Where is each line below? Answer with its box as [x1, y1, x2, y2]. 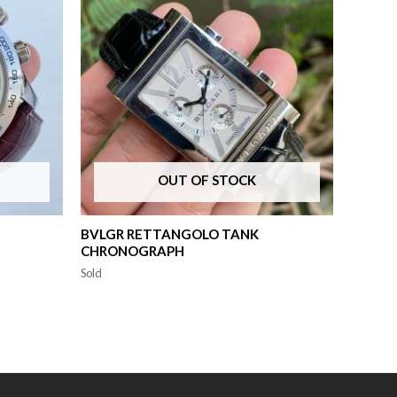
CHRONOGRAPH [81, 242, 184, 259]
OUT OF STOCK [158, 172, 256, 189]
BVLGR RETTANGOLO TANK [81, 225, 259, 242]
